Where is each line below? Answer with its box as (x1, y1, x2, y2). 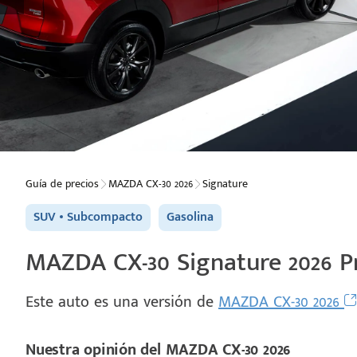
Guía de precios (25, 175, 99, 193)
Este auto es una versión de (25, 288, 218, 316)
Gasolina (167, 206, 214, 228)
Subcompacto (67, 206, 143, 228)
